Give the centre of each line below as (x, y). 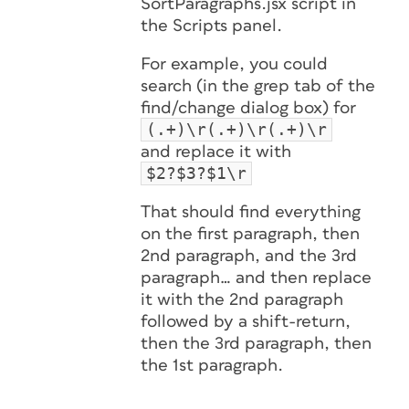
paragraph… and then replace (256, 278)
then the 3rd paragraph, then (256, 344)
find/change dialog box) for (248, 108)
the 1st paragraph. (212, 366)
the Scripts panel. (211, 26)
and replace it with (216, 152)
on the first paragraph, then (250, 235)
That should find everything (251, 213)
